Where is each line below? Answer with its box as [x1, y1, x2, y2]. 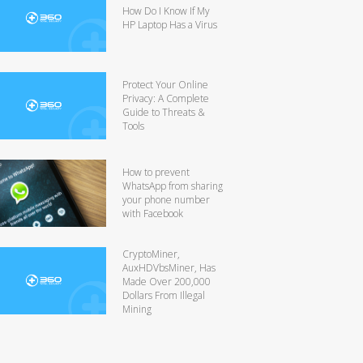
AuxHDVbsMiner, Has [122, 260, 216, 275]
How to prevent [122, 164, 190, 179]
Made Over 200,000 [122, 274, 211, 288]
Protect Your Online [122, 77, 208, 92]
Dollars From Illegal [122, 288, 205, 302]
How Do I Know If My [122, 3, 210, 18]
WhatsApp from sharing [122, 178, 223, 193]
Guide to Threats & [122, 105, 205, 119]
